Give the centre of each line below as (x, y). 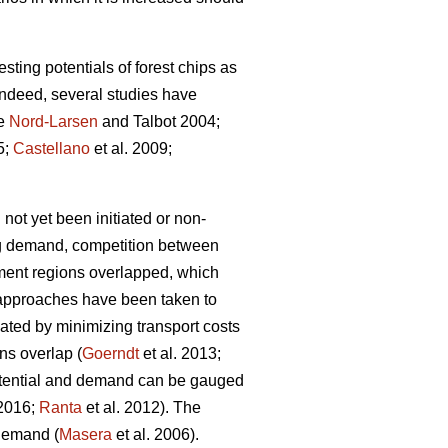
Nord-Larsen (53, 122)
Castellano (51, 149)
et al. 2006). (155, 435)
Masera (85, 435)
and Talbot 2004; (159, 122)
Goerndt (110, 354)
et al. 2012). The (141, 408)
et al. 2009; (131, 149)
